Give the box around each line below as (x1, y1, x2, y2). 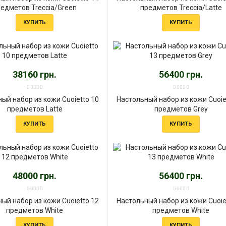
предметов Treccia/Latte (140, 3, 222, 12)
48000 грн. (13, 170, 57, 181)
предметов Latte (7, 104, 63, 113)
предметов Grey (154, 104, 208, 113)
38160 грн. (13, 69, 57, 80)
